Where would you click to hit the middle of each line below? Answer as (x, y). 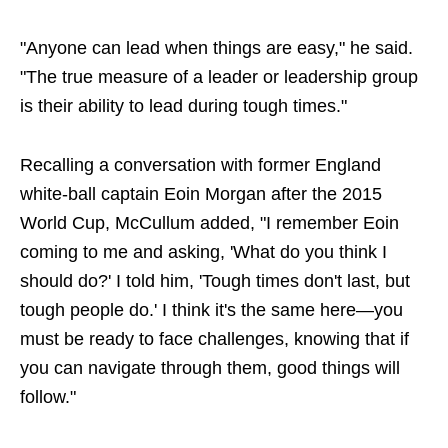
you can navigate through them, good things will (210, 368)
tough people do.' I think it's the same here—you (211, 310)
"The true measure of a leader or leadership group (219, 77)
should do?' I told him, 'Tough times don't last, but (215, 281)
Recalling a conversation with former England (200, 165)
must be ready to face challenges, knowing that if (214, 339)
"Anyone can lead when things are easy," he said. (216, 48)
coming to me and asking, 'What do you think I (203, 252)
